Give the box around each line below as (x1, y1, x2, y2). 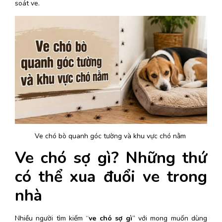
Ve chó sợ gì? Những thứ (15, 147, 207, 169)
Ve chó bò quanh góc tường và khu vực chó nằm (34, 131, 188, 141)
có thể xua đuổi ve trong (15, 166, 207, 188)
